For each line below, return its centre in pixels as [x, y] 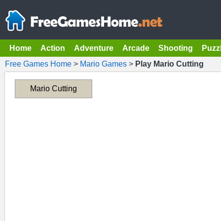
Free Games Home [38, 64]
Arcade [136, 48]
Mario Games [103, 64]
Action [53, 48]
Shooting [176, 48]
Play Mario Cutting [169, 64]
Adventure [94, 48]
